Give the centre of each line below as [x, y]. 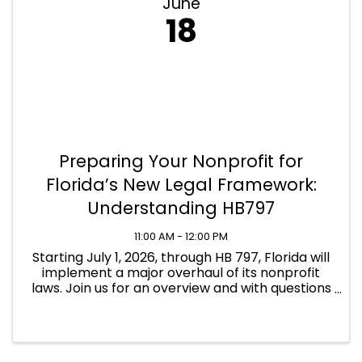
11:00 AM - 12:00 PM [181, 237]
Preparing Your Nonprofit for [181, 162]
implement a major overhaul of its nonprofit [181, 273]
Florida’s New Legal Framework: [181, 185]
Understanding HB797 [181, 208]
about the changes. [181, 304]
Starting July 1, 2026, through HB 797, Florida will [181, 258]
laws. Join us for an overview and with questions [181, 288]
